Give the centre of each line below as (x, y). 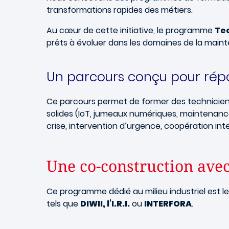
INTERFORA (168, 204)
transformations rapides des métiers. (120, 10)
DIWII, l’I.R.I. (105, 204)
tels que (63, 204)
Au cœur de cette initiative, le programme (131, 30)
